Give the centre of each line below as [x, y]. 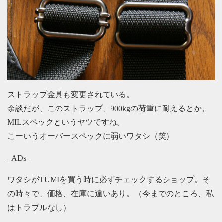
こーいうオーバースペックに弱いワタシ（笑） [91, 136]
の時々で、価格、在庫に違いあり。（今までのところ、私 [111, 194]
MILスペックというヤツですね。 [66, 122]
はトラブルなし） [39, 208]
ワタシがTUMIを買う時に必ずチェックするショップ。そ [109, 180]
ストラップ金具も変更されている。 [71, 95]
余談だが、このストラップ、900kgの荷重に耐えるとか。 [109, 109]
